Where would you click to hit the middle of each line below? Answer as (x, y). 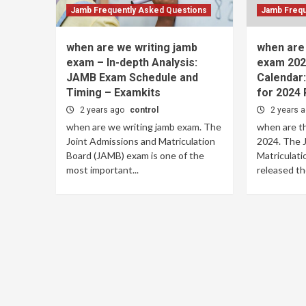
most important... (102, 170)
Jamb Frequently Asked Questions (139, 10)
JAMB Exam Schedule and (132, 78)
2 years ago (103, 110)
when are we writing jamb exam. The (144, 127)
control (144, 110)
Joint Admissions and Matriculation (141, 141)
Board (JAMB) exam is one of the (135, 155)
